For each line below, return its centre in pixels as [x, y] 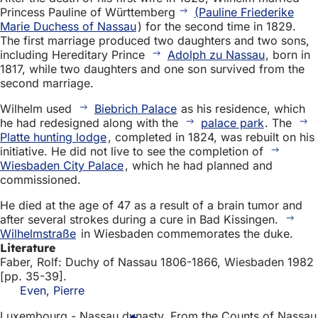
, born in [288, 54]
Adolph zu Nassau [216, 54]
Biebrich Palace [135, 108]
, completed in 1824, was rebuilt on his [211, 137]
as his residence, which [242, 108]
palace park [232, 122]
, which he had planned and [198, 165]
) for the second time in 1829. [216, 26]
